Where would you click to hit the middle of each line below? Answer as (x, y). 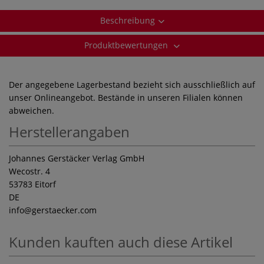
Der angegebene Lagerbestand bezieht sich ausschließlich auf (132, 84)
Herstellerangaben (69, 131)
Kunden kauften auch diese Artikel (121, 242)
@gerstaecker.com (60, 210)
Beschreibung (127, 20)
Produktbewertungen (127, 45)
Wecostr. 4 (29, 171)
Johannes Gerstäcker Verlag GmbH (77, 158)
